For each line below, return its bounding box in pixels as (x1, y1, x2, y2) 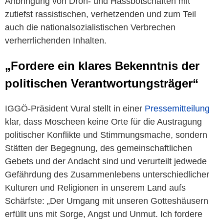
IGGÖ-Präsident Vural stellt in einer (5, 103, 145, 113)
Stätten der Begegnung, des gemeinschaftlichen (5, 143, 192, 153)
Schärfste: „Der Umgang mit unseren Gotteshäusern (5, 196, 208, 206)
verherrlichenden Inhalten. (5, 36, 107, 45)
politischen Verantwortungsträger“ (5, 76, 198, 90)
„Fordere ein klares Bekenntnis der (5, 59, 199, 72)
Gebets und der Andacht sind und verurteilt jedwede (5, 156, 207, 166)
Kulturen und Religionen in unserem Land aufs (5, 182, 186, 193)
